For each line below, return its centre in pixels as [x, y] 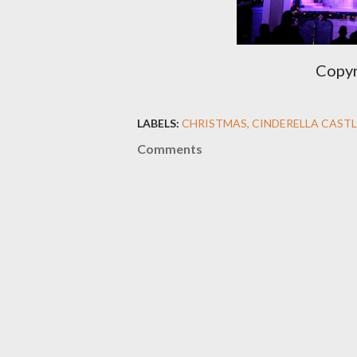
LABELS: [158, 123]
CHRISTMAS [214, 123]
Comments [170, 149]
